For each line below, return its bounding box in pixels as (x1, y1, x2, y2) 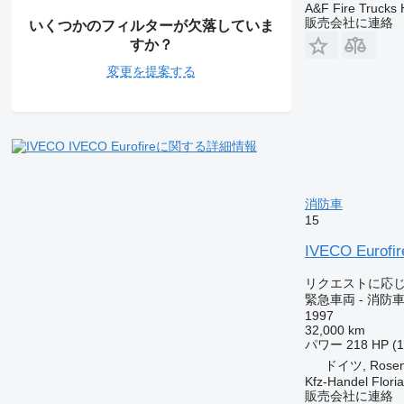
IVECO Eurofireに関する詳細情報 (68, 138, 257, 153)
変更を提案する (106, 63, 196, 78)
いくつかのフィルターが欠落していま (28, 17, 274, 33)
